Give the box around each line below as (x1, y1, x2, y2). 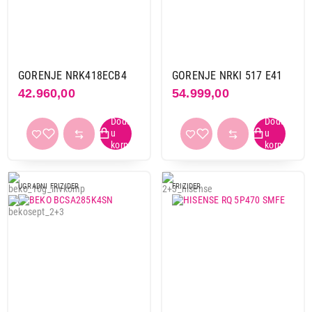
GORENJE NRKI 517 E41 (172, 69, 283, 83)
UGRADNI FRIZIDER (18, 181, 79, 191)
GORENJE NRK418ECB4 (18, 69, 127, 83)
